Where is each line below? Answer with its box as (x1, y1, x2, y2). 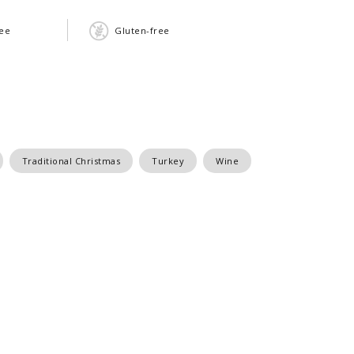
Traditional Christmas (21, 155, 120, 167)
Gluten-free (115, 24, 170, 36)
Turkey (152, 155, 184, 167)
